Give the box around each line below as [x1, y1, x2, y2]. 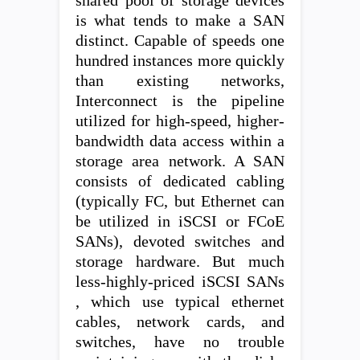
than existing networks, [76, 72, 284, 89]
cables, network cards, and [76, 313, 284, 330]
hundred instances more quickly [76, 51, 284, 69]
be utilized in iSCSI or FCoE [76, 212, 284, 230]
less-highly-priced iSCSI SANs [76, 272, 284, 290]
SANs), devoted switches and [76, 232, 284, 250]
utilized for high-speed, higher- [76, 112, 284, 129]
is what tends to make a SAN [76, 11, 284, 29]
